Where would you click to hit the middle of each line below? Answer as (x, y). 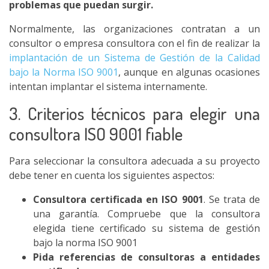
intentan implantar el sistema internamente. (108, 86)
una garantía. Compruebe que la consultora (147, 214)
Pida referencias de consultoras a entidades (147, 257)
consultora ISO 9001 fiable (96, 134)
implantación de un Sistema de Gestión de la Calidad (134, 58)
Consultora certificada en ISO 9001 (118, 199)
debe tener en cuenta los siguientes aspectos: (112, 175)
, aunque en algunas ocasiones (189, 72)
